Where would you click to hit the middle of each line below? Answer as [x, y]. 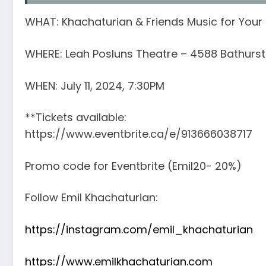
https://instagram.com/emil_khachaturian [139, 229]
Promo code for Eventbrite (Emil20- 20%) [133, 166]
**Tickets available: [76, 118]
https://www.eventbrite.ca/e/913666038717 [139, 134]
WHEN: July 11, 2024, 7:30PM [95, 85]
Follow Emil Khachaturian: [91, 198]
